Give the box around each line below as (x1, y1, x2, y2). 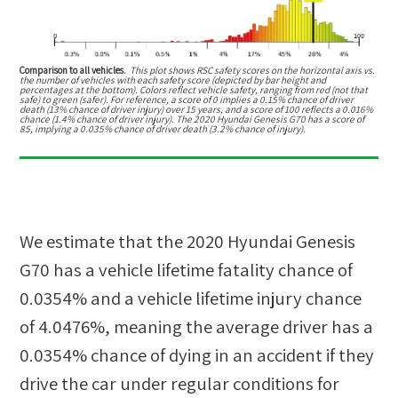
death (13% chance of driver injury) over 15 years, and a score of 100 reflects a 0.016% (20, 102, 374, 115)
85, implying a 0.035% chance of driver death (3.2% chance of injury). (20, 122, 306, 135)
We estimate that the (20, 229, 187, 254)
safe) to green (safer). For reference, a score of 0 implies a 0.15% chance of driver (20, 92, 354, 106)
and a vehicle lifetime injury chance (87, 286, 362, 311)
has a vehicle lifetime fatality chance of (50, 258, 354, 283)
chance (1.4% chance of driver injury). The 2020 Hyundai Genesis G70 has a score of (20, 112, 365, 125)
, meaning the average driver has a (105, 314, 374, 339)
